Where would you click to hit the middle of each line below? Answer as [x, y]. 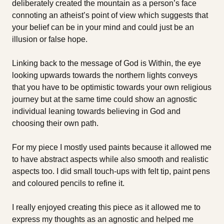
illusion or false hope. [51, 39]
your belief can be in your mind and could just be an [103, 27]
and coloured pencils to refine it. [69, 183]
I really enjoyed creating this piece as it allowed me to [106, 207]
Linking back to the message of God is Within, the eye [106, 63]
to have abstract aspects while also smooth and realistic [110, 159]
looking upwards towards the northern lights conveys [105, 75]
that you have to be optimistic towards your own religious [112, 87]
